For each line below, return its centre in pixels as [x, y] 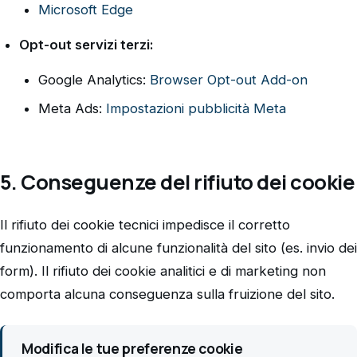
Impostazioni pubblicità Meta [196, 108]
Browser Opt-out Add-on [229, 79]
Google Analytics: [94, 79]
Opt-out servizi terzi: [86, 44]
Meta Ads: [72, 108]
